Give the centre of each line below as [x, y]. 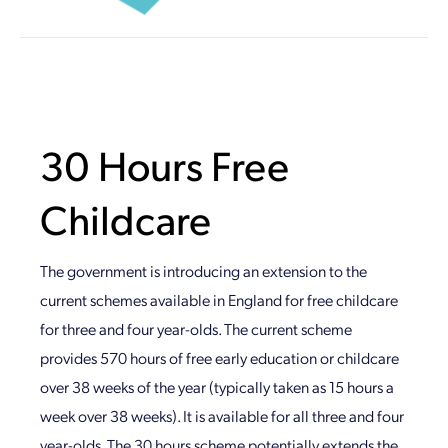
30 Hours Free [164, 165]
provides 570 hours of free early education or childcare [219, 358]
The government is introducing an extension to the [203, 271]
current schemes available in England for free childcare [219, 300]
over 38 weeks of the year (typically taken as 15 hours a [217, 387]
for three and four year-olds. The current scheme [196, 329]
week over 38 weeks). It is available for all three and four [222, 416]
